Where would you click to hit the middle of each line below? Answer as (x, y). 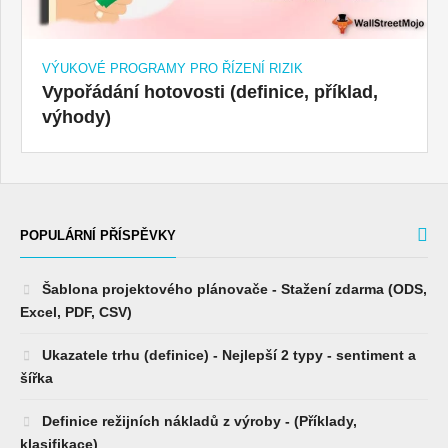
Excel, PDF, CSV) (76, 311)
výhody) (76, 116)
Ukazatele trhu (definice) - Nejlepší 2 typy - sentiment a (227, 354)
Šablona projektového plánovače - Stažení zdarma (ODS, (232, 288)
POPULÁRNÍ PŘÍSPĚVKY (98, 235)
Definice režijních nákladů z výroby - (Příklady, (197, 420)
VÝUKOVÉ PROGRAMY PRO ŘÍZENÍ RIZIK (172, 68)
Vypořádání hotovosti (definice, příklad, (210, 91)
